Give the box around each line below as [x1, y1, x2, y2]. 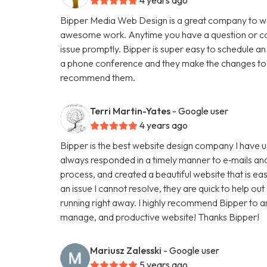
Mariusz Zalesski [90, 244, 162, 256]
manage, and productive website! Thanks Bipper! [60, 210, 260, 223]
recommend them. [60, 71, 136, 83]
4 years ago [139, 119, 188, 131]
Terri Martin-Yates [90, 104, 171, 117]
